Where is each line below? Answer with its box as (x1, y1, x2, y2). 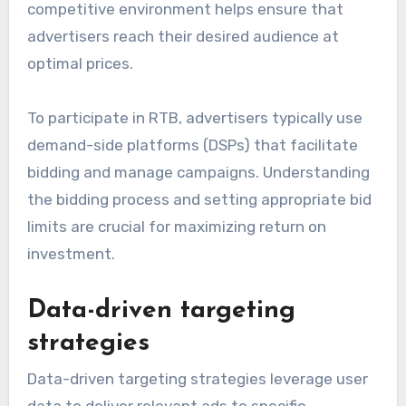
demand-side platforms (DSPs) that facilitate (26, 136, 358, 155)
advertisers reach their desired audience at (26, 27, 339, 46)
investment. (26, 245, 115, 264)
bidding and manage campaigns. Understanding (26, 163, 370, 182)
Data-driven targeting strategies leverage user (26, 370, 368, 389)
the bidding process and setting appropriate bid (26, 190, 372, 209)
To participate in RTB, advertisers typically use (26, 109, 362, 128)
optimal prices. (26, 54, 133, 73)
